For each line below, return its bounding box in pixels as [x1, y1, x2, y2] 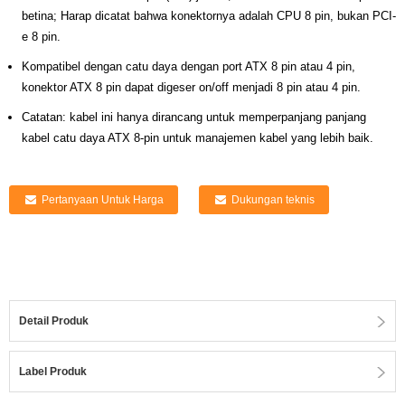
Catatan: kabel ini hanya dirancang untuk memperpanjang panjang [22, 110, 366, 124]
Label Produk [19, 365, 87, 378]
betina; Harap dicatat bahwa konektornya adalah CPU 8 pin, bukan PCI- [22, 9, 396, 23]
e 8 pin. [22, 30, 61, 43]
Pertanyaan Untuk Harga [41, 193, 164, 206]
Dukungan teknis [231, 193, 315, 206]
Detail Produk [19, 315, 89, 327]
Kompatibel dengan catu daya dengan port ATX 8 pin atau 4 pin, [22, 60, 355, 73]
